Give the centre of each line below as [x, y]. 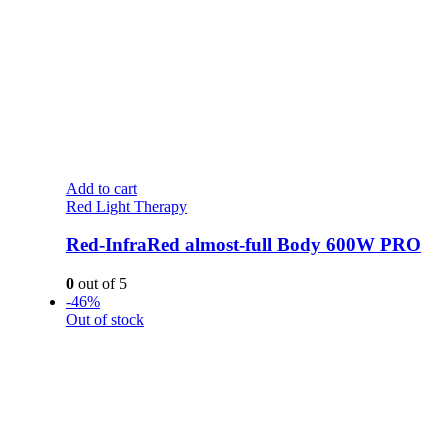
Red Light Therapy [126, 206]
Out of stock [104, 320]
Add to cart [101, 188]
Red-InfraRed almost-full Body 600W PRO [243, 245]
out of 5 [100, 284]
